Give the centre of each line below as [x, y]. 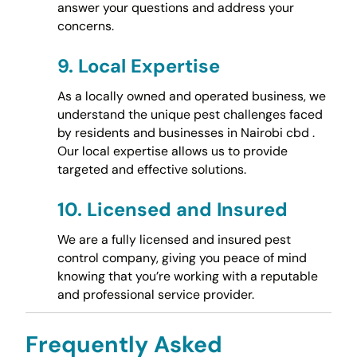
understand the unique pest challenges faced [190, 114]
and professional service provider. [155, 294]
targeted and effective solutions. [151, 169]
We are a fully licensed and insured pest [174, 239]
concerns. [85, 26]
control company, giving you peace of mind [182, 257]
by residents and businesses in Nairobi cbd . [186, 133]
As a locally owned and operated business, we [191, 96]
